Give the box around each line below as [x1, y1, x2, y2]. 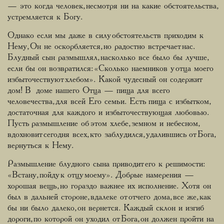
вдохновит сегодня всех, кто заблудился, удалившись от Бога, [7, 130, 214, 139]
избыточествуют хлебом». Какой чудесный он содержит [7, 75, 200, 84]
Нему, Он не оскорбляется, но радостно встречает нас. [7, 42, 195, 51]
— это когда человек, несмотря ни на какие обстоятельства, [7, 2, 216, 10]
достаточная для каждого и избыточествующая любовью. [7, 108, 209, 117]
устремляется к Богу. [7, 13, 82, 21]
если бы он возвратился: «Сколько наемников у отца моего [7, 64, 213, 73]
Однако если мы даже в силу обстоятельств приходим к [7, 31, 203, 40]
